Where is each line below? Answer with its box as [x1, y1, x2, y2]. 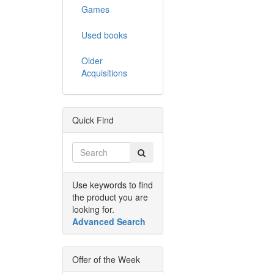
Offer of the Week [72, 253, 140, 266]
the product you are [72, 191, 148, 204]
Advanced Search [72, 215, 146, 228]
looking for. [72, 203, 114, 216]
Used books [81, 29, 127, 42]
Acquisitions [81, 67, 127, 80]
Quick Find [72, 114, 114, 127]
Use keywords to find [72, 179, 153, 191]
